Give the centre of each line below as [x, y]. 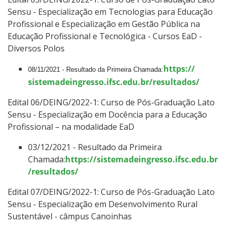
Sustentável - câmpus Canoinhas [70, 216]
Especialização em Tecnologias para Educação [125, 11]
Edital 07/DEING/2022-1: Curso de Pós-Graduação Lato [111, 192]
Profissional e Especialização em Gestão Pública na [104, 24]
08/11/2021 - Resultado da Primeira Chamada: [96, 69]
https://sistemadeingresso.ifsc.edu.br [141, 159]
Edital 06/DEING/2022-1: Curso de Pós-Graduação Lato [111, 102]
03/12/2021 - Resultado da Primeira [95, 147]
